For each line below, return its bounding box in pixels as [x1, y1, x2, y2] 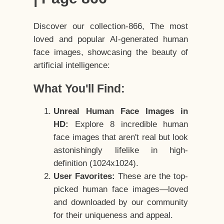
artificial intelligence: [33, 60, 110, 70]
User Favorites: [53, 171, 115, 181]
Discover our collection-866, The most [33, 21, 188, 31]
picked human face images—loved [53, 184, 188, 194]
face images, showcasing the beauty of [33, 47, 188, 57]
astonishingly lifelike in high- [53, 145, 188, 155]
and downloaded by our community [53, 197, 188, 207]
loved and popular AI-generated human [33, 34, 188, 44]
